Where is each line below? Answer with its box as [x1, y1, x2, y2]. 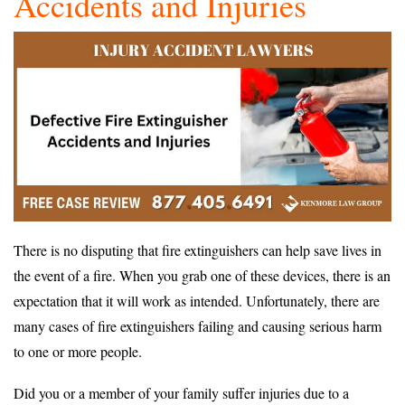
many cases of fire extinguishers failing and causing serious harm [14, 316, 381, 335]
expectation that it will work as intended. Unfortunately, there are [14, 290, 380, 310]
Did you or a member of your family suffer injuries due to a [14, 382, 349, 402]
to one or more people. [14, 341, 142, 361]
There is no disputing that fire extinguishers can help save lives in [14, 240, 381, 259]
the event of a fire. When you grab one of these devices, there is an [14, 265, 391, 285]
